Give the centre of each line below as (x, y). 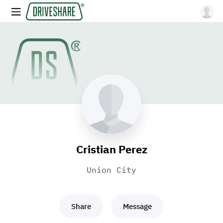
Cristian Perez (111, 149)
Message (137, 206)
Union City (111, 170)
